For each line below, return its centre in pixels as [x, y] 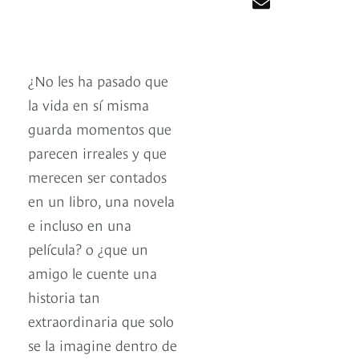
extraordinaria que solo [101, 321]
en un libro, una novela [101, 200]
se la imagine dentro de [103, 345]
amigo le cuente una [93, 272]
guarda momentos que [100, 128]
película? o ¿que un [88, 248]
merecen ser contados [97, 176]
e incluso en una [80, 224]
